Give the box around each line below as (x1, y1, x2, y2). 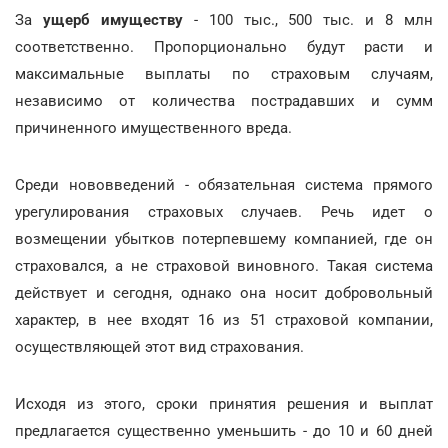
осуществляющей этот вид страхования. (15, 337, 304, 356)
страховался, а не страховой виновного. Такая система (15, 256, 433, 275)
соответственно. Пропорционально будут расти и (15, 37, 433, 56)
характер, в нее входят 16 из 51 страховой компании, (15, 310, 433, 329)
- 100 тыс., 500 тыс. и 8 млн (182, 10, 434, 29)
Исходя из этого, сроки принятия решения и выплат (15, 394, 433, 413)
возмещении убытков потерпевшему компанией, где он (15, 229, 433, 248)
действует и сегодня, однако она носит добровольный (15, 283, 433, 302)
